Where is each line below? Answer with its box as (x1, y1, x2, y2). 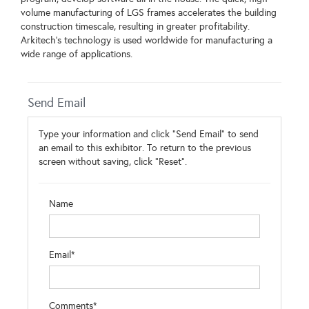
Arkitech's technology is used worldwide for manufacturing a (21, 34, 272, 47)
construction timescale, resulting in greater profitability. (21, 21, 250, 33)
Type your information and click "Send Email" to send (39, 128, 259, 141)
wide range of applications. (21, 48, 132, 61)
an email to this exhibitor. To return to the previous (39, 142, 251, 154)
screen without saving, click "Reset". (39, 156, 187, 168)
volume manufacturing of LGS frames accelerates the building (21, 7, 277, 19)
